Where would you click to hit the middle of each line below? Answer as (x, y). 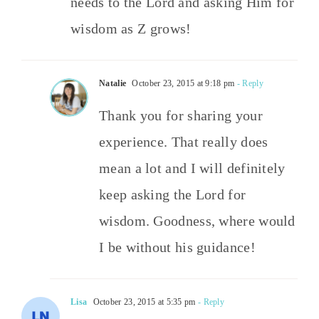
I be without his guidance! (177, 247)
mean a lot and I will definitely (192, 168)
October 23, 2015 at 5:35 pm (143, 302)
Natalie (113, 84)
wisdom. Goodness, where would (197, 221)
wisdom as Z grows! (131, 29)
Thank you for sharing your (181, 116)
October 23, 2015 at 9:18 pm (182, 84)
